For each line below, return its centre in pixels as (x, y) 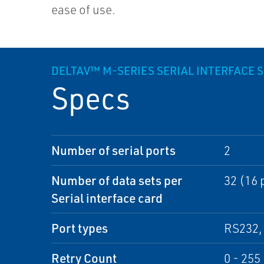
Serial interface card (107, 198)
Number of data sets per (117, 180)
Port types (80, 228)
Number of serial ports (113, 150)
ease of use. (84, 9)
